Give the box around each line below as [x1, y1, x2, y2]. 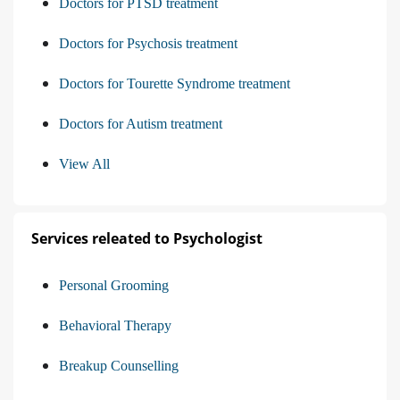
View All [59, 156, 110, 172]
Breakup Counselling [59, 358, 179, 374]
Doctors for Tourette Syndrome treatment [59, 76, 290, 92]
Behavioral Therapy [59, 318, 171, 334]
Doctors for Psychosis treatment [59, 36, 237, 52]
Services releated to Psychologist [31, 229, 262, 249]
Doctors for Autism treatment [59, 116, 222, 132]
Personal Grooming [59, 278, 169, 294]
